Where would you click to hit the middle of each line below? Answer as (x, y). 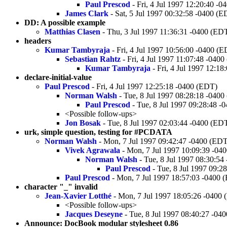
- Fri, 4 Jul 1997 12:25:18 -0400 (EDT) (154, 86)
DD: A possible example (65, 22)
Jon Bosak (83, 123)
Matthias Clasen (72, 31)
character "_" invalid (61, 186)
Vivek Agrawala (92, 150)
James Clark (87, 13)
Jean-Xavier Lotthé (78, 196)
